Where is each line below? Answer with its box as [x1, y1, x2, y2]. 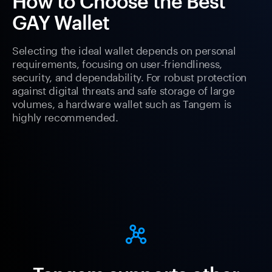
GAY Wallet [12, 11, 110, 34]
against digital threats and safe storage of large [12, 81, 235, 98]
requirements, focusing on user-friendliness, [12, 55, 223, 71]
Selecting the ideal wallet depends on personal [12, 41, 236, 58]
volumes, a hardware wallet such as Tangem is [12, 95, 232, 111]
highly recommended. [12, 108, 118, 124]
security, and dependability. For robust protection [12, 68, 247, 84]
